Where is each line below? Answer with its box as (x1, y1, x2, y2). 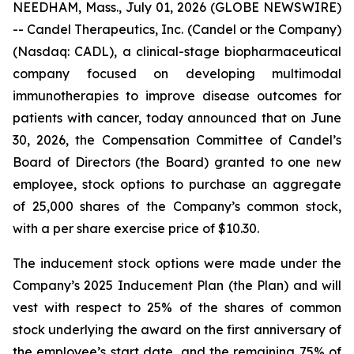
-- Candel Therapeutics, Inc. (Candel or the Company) (13, 21, 341, 37)
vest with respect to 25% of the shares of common (13, 299, 341, 315)
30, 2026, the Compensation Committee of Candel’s (13, 132, 341, 148)
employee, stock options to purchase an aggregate (13, 176, 341, 192)
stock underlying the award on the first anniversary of (13, 322, 341, 337)
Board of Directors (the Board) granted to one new (13, 154, 341, 170)
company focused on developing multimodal (13, 66, 341, 81)
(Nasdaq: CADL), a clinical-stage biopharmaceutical (13, 43, 341, 59)
